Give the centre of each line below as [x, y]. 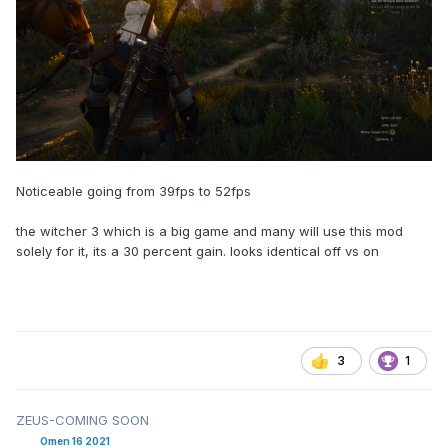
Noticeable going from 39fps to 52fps [133, 191]
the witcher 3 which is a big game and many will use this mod [209, 231]
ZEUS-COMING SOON [82, 420]
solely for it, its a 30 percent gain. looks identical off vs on [197, 251]
